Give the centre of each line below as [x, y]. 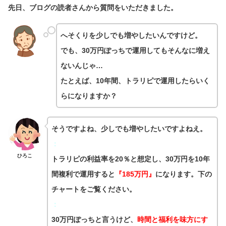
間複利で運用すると [83, 174]
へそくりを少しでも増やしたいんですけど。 [131, 36]
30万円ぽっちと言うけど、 [94, 220]
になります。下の [183, 174]
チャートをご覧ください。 [94, 189]
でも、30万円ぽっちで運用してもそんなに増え [135, 51]
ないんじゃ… [81, 66]
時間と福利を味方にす [172, 220]
